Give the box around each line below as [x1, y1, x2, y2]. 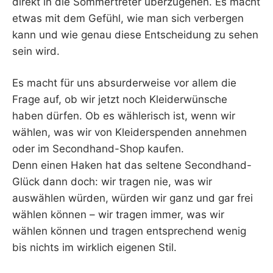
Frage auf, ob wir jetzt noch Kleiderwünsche [12, 93, 227, 106]
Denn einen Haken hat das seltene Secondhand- [12, 159, 252, 172]
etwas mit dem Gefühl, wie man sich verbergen [12, 12, 244, 24]
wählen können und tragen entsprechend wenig [12, 225, 246, 238]
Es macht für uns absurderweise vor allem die [12, 77, 236, 90]
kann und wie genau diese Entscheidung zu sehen [12, 28, 258, 41]
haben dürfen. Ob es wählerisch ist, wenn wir [12, 110, 235, 122]
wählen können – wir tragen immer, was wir [12, 208, 224, 221]
